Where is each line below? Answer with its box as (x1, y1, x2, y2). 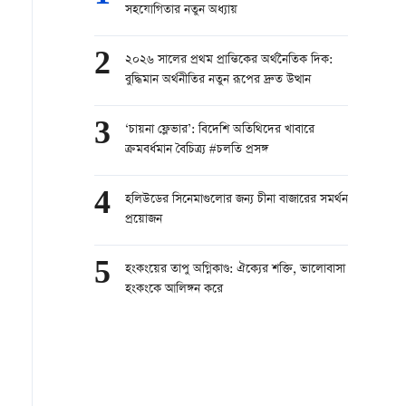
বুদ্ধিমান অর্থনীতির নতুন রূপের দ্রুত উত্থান (125, 71, 311, 90)
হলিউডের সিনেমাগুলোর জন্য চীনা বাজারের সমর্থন (125, 190, 348, 209)
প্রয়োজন (125, 210, 162, 229)
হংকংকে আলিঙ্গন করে (125, 280, 223, 299)
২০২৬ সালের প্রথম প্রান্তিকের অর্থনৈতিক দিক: (125, 51, 333, 70)
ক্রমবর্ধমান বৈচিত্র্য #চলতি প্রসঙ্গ (125, 140, 268, 159)
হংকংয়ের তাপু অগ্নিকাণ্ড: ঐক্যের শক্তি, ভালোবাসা (125, 260, 345, 279)
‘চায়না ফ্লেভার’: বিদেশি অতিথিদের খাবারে (125, 121, 314, 140)
